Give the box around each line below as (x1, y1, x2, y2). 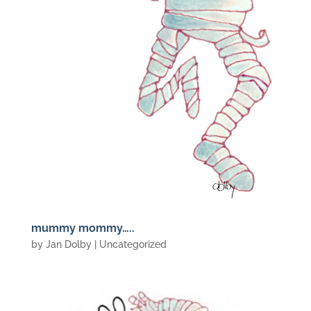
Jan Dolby (45, 238, 92, 250)
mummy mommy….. (31, 221, 135, 235)
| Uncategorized (91, 238, 167, 250)
